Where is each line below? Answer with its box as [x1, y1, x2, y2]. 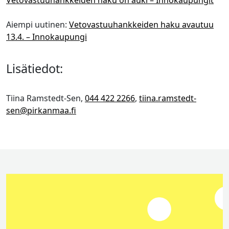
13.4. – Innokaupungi [6, 31, 87, 43]
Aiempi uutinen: [6, 19, 69, 31]
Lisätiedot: [6, 60, 63, 77]
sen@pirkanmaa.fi [6, 105, 76, 117]
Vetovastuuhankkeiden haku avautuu [69, 19, 214, 31]
